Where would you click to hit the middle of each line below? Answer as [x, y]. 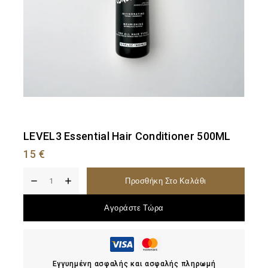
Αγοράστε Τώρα [134, 208]
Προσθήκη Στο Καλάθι [166, 181]
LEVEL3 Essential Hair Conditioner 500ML [127, 136]
